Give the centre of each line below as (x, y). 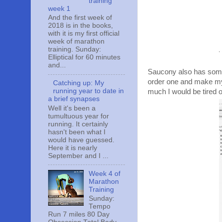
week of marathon (76, 42)
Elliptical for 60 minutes (84, 57)
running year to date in (89, 91)
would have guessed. (81, 140)
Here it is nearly (73, 148)
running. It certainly (78, 124)
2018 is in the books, (81, 26)
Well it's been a (72, 108)
